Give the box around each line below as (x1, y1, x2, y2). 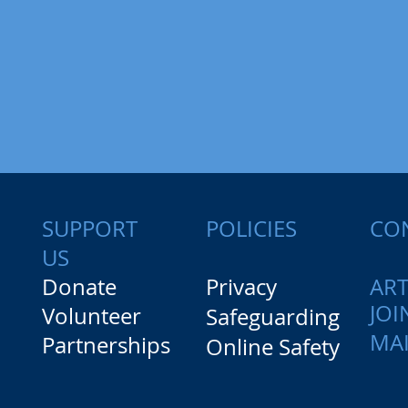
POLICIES (205, 214, 297, 244)
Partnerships (42, 331, 171, 361)
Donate (42, 272, 117, 302)
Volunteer (42, 301, 142, 331)
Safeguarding (205, 302, 340, 332)
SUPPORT (42, 213, 138, 243)
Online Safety (205, 332, 340, 362)
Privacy (205, 272, 277, 302)
